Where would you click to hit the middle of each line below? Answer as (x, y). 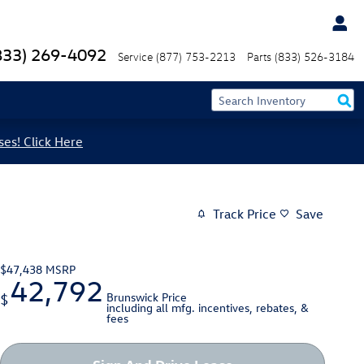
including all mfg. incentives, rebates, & (208, 307)
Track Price (245, 214)
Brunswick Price (147, 297)
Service (135, 56)
